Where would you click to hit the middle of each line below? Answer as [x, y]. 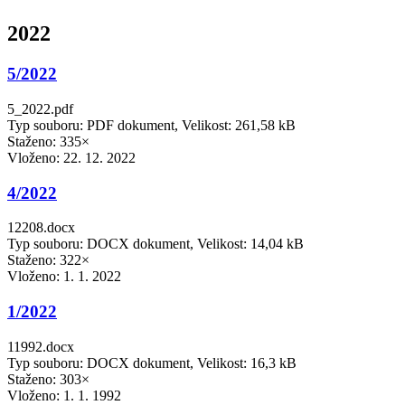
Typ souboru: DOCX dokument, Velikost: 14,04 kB [155, 244]
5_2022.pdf [40, 108]
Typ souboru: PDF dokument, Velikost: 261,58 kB [151, 125]
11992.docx [41, 346]
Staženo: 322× [48, 260]
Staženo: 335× [48, 141]
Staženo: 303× [48, 379]
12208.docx [41, 228]
